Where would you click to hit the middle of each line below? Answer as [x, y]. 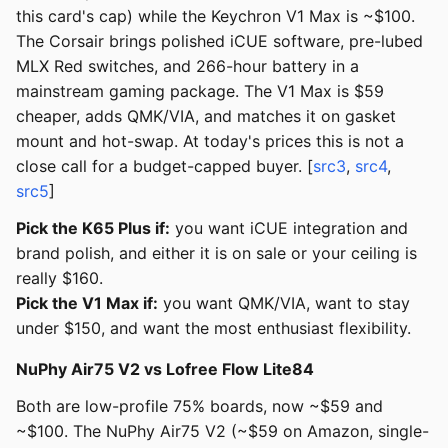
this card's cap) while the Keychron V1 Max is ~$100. [215, 16]
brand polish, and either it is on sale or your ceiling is [216, 253]
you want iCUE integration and [289, 228]
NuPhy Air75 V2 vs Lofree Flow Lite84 [165, 369]
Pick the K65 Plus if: [93, 228]
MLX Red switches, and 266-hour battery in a [187, 66]
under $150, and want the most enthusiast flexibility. [213, 328]
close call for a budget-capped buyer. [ [164, 166]
